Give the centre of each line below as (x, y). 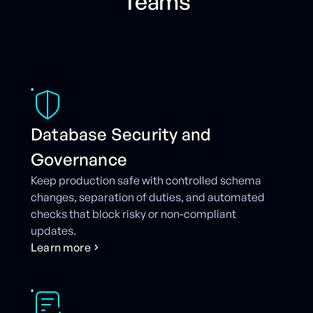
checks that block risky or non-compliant (133, 214)
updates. (53, 231)
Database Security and (121, 134)
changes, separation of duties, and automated (148, 197)
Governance (79, 160)
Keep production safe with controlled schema (146, 181)
